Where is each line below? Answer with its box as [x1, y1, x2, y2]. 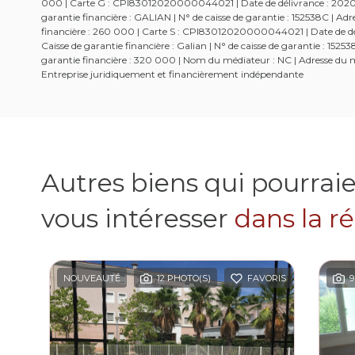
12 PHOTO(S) [157, 273, 211, 284]
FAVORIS [247, 273, 286, 284]
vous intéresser [41, 203, 235, 235]
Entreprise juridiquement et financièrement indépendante [41, 68, 303, 81]
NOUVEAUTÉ [63, 273, 120, 284]
